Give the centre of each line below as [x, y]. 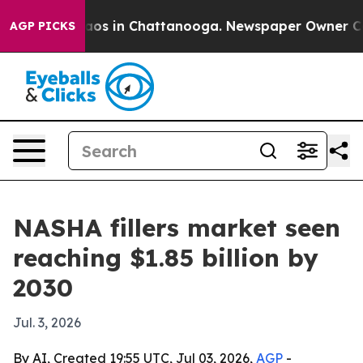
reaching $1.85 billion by [166, 258]
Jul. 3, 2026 [47, 322]
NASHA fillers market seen [177, 228]
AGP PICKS [43, 26]
